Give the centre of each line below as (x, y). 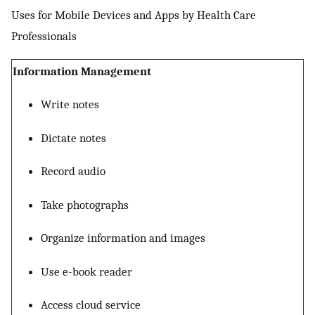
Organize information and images (123, 238)
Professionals (44, 36)
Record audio (73, 171)
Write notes (70, 104)
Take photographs (85, 204)
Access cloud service (91, 305)
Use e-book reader (86, 271)
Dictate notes (73, 137)
